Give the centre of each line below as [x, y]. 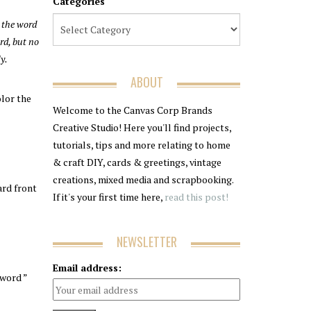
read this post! [195, 197]
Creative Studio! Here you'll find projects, [142, 127]
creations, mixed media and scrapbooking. [143, 179]
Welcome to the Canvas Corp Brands [133, 110]
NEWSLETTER [146, 242]
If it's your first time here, [108, 197]
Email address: [87, 268]
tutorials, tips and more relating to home [142, 145]
